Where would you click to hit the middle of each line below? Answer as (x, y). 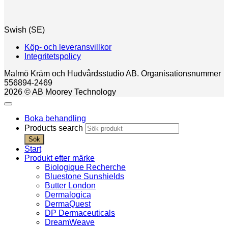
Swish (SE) (24, 30)
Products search (55, 128)
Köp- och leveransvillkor (68, 47)
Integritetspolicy (53, 56)
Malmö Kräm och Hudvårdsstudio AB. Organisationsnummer (112, 74)
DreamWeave (70, 222)
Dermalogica (68, 195)
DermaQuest (68, 204)
